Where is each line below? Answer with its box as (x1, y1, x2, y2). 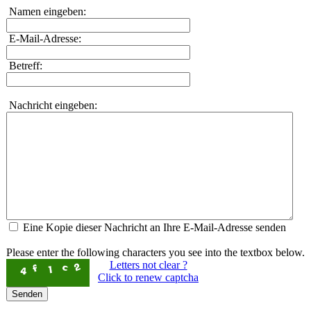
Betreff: (6, 59, 42, 72)
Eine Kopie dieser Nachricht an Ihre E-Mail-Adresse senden (22, 221, 286, 233)
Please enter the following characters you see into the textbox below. (6, 246, 305, 258)
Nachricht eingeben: (6, 99, 97, 111)
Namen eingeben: (6, 5, 86, 17)
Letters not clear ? (109, 258, 187, 271)
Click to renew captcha (98, 271, 199, 283)
